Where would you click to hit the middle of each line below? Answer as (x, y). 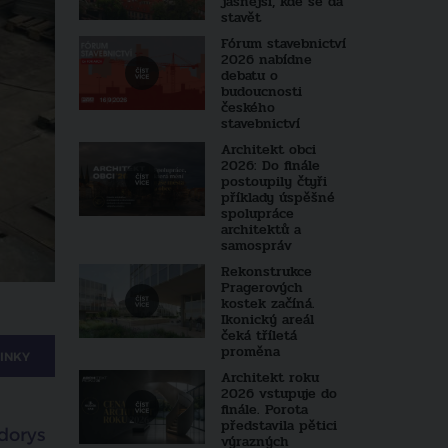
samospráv (256, 245)
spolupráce (257, 213)
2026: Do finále (270, 165)
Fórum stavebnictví (283, 43)
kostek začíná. (267, 303)
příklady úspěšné (277, 197)
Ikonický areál (267, 319)
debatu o (249, 75)
